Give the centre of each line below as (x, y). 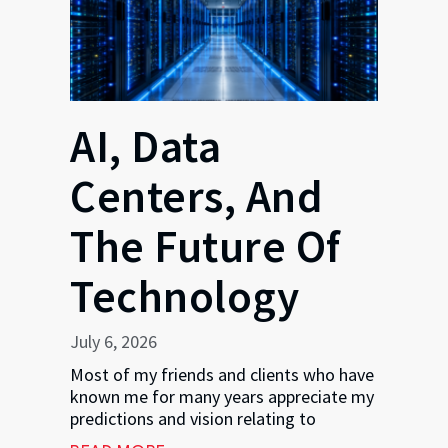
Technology (184, 295)
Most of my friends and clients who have (222, 374)
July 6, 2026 (113, 341)
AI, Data (145, 145)
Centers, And (196, 195)
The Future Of (205, 245)
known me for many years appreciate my (222, 396)
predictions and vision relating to (193, 418)
